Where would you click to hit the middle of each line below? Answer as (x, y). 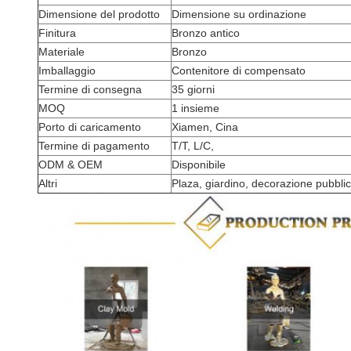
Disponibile (199, 165)
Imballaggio (67, 71)
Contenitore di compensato (239, 71)
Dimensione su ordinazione (239, 14)
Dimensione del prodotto (99, 14)
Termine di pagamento (94, 146)
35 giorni (193, 89)
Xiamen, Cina (205, 127)
